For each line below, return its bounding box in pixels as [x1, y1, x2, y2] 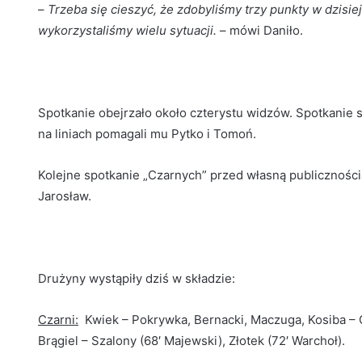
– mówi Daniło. [217, 23, 303, 39]
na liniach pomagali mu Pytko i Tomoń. [38, 126, 256, 142]
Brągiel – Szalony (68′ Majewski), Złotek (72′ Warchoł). [38, 333, 345, 349]
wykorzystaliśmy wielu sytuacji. [38, 23, 217, 39]
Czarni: [38, 312, 78, 328]
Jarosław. [38, 188, 91, 204]
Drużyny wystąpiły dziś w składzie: [38, 271, 235, 287]
